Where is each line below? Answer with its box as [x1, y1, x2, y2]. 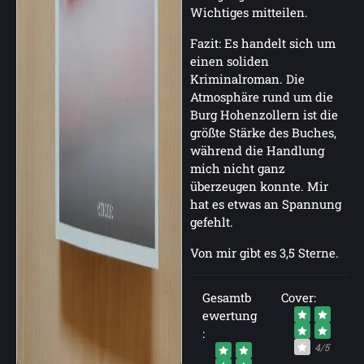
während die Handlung [190, 142, 324, 158]
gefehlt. [190, 214, 233, 230]
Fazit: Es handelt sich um [190, 35, 336, 51]
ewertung [202, 307, 257, 323]
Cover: [281, 289, 316, 305]
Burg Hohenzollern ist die [190, 106, 338, 123]
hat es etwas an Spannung [190, 196, 341, 212]
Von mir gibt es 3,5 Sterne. [190, 245, 339, 261]
